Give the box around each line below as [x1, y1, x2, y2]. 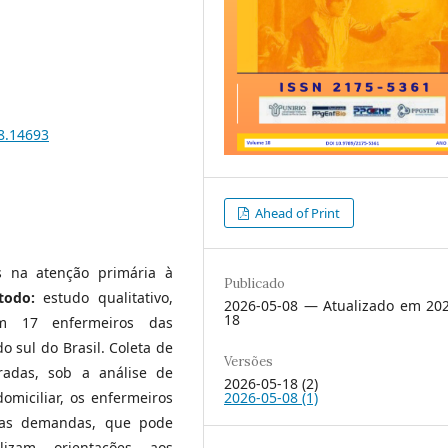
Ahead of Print [252, 203, 341, 222]
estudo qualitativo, [43, 287, 174, 307]
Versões [224, 352, 273, 370]
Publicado [224, 274, 285, 292]
